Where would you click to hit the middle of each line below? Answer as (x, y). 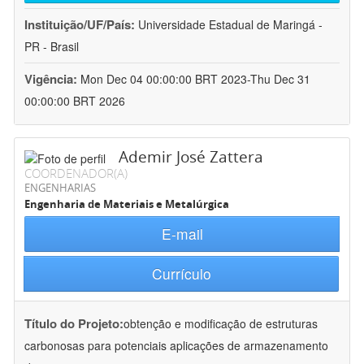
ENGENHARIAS (60, 188)
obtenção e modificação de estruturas (221, 324)
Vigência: (52, 79)
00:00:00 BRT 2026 (75, 101)
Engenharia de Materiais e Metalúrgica (127, 204)
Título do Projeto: (74, 324)
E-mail (182, 234)
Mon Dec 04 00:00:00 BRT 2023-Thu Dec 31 (195, 79)
